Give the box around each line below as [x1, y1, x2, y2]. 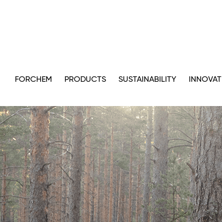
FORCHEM [15, 76, 52, 84]
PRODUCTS [64, 76, 106, 84]
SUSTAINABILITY [118, 76, 176, 84]
